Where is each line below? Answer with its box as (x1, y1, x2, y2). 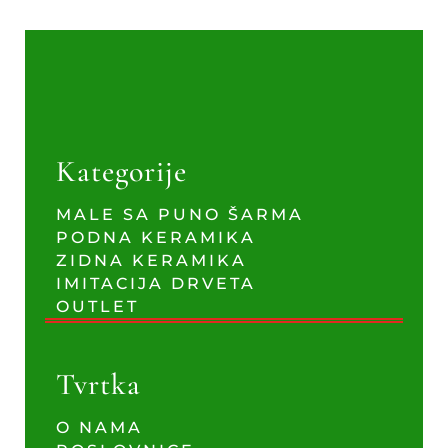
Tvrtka (55, 366, 141, 403)
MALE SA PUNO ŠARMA (55, 205, 304, 224)
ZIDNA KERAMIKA (55, 251, 247, 270)
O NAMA (55, 418, 143, 437)
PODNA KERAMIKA (55, 228, 256, 247)
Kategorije (55, 153, 187, 190)
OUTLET (55, 297, 139, 316)
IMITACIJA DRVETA (55, 274, 256, 293)
